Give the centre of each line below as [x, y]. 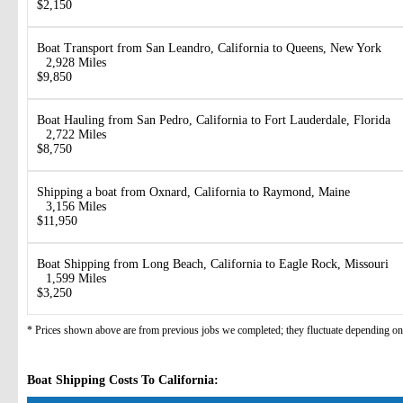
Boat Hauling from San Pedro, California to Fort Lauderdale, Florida [214, 121]
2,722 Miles [76, 135]
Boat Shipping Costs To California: [123, 381]
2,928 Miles [76, 63]
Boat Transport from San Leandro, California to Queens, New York [209, 49]
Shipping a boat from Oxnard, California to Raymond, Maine [193, 193]
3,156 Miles [76, 207]
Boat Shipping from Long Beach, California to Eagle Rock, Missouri [213, 264]
